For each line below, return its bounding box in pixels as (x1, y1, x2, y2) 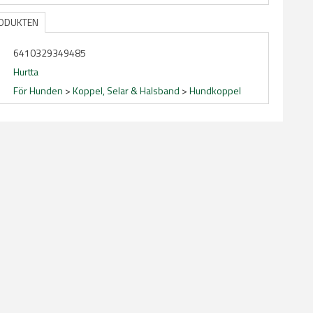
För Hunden (13, 83, 63, 98)
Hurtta (13, 64, 38, 79)
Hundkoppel (189, 83, 241, 98)
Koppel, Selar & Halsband (73, 83, 180, 98)
